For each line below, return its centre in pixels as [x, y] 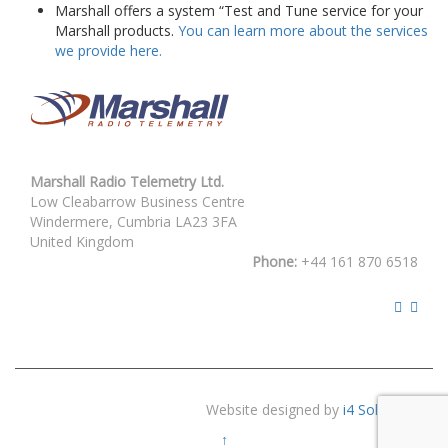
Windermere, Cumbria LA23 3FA [133, 221]
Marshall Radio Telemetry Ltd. [127, 181]
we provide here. [108, 50]
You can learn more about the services [303, 30]
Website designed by [274, 409]
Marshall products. [116, 30]
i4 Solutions [380, 409]
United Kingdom [82, 241]
